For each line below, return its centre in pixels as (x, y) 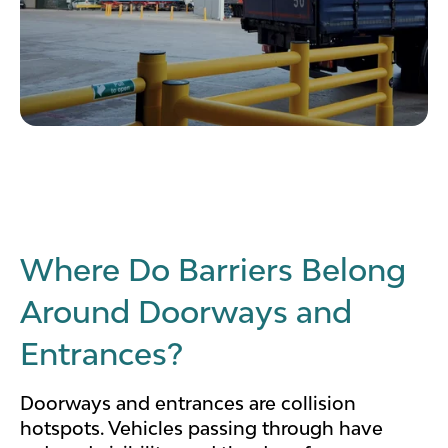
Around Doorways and (186, 311)
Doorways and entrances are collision (188, 402)
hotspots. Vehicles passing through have (201, 427)
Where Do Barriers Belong (213, 269)
